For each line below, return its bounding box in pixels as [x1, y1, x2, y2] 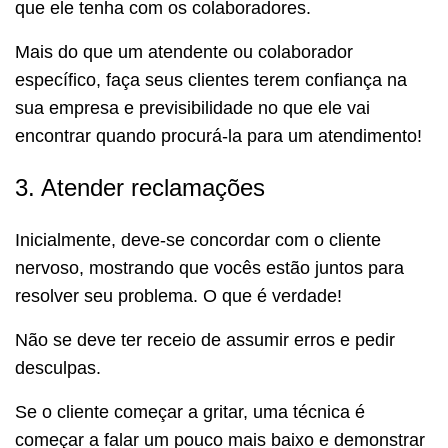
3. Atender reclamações [15, 173, 265, 201]
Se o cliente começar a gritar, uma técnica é [15, 401, 365, 422]
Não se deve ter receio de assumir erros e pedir [15, 329, 395, 350]
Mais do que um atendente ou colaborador [15, 41, 353, 62]
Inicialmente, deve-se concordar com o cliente [15, 229, 381, 250]
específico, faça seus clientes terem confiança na [15, 69, 407, 90]
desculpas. [15, 357, 101, 378]
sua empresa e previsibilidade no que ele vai [15, 97, 370, 118]
